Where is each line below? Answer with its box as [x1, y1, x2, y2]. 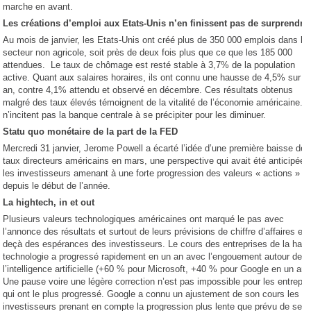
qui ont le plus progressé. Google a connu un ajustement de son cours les [3, 289, 300, 299]
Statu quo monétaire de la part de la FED [3, 126, 178, 137]
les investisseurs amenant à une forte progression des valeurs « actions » [3, 168, 301, 178]
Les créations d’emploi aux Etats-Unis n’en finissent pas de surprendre [3, 18, 309, 28]
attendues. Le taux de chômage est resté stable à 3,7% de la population [3, 60, 296, 70]
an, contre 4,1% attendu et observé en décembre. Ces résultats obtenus [3, 85, 294, 95]
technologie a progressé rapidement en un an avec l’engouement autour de [3, 251, 303, 262]
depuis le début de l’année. [3, 180, 111, 191]
